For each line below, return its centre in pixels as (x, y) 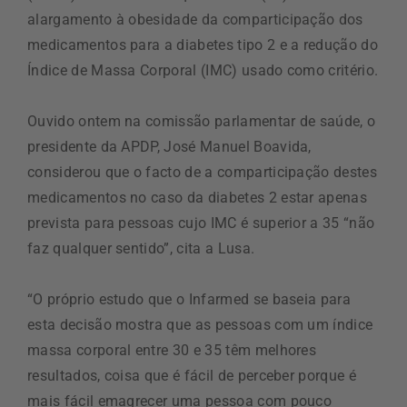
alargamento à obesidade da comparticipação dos (195, 20)
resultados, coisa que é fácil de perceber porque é (192, 376)
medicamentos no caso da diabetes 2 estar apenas (198, 198)
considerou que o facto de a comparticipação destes (203, 172)
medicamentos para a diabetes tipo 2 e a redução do (203, 45)
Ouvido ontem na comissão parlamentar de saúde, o (202, 121)
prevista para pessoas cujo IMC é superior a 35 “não (201, 223)
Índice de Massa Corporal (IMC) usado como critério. (203, 70)
